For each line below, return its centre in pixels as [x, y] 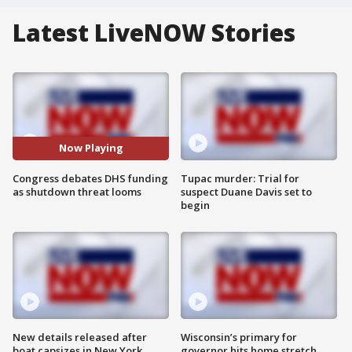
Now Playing [91, 148]
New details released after [80, 337]
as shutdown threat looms [77, 191]
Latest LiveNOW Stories [154, 33]
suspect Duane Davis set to [246, 191]
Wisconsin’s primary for [239, 337]
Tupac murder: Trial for [240, 178]
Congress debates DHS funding [90, 178]
